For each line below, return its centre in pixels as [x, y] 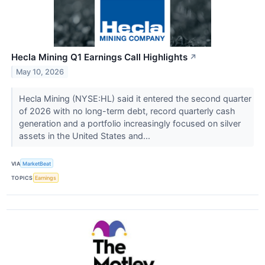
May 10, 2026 [40, 72]
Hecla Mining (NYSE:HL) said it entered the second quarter [135, 99]
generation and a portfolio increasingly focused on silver [130, 124]
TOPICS [22, 178]
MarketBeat [37, 163]
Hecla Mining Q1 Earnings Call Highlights [99, 57]
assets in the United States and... [85, 136]
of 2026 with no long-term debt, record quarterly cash [127, 111]
